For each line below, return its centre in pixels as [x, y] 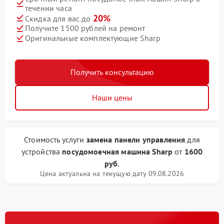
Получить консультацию [112, 72]
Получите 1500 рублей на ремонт [85, 28]
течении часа [48, 8]
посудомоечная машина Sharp [117, 151]
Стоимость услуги [55, 139]
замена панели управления [136, 139]
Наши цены [112, 97]
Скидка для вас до [59, 18]
